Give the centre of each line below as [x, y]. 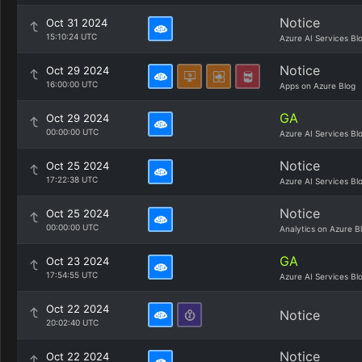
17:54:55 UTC [72, 275]
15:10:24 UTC [72, 36]
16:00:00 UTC [72, 84]
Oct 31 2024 [77, 23]
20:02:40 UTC [72, 322]
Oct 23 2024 [78, 261]
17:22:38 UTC [72, 179]
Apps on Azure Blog [318, 86]
